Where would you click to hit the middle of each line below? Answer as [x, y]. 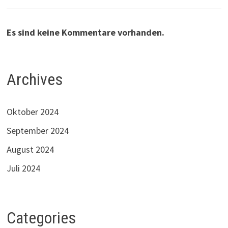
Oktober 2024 [32, 112]
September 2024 [37, 131]
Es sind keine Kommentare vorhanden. [85, 32]
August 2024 [30, 150]
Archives [34, 79]
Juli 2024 [23, 168]
